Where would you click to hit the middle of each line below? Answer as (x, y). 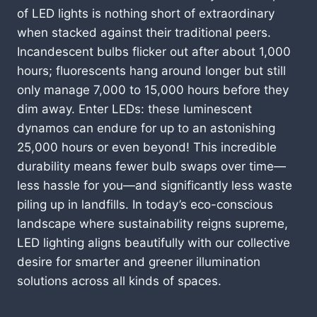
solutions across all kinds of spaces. (119, 281)
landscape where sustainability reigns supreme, (152, 223)
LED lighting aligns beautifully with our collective (154, 242)
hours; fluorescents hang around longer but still (151, 70)
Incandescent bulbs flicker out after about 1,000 (154, 51)
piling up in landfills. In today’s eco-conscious (145, 204)
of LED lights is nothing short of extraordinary (146, 13)
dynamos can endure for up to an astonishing (146, 128)
